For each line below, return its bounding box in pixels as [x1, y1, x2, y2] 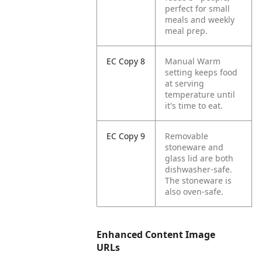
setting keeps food [165, 67, 238, 78]
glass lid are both [165, 153, 234, 164]
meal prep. [165, 25, 208, 36]
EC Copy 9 [106, 130, 146, 142]
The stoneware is [165, 175, 232, 186]
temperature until [165, 89, 236, 100]
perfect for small [165, 3, 230, 14]
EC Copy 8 [106, 56, 146, 67]
